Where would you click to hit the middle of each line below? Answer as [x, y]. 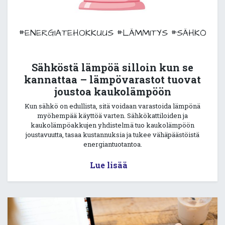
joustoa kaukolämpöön [113, 92]
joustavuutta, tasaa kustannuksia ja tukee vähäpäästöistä [113, 135]
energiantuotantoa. [113, 144]
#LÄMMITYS [142, 33]
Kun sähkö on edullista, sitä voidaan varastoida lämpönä [113, 106]
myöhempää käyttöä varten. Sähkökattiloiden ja [113, 116]
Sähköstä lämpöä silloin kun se [113, 68]
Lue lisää [108, 165]
